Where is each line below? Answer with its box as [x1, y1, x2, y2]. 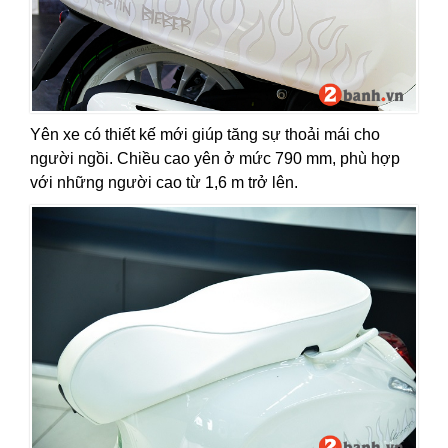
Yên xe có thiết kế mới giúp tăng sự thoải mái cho [30, 126, 380, 144]
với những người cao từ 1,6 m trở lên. [30, 174, 298, 192]
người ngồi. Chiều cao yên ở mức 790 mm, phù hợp [30, 150, 400, 168]
